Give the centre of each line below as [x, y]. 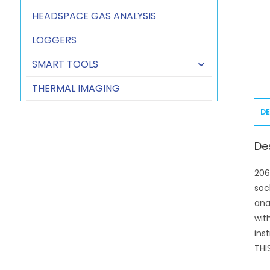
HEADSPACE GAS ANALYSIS [94, 16]
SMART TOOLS [65, 64]
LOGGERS [54, 40]
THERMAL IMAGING [76, 88]
